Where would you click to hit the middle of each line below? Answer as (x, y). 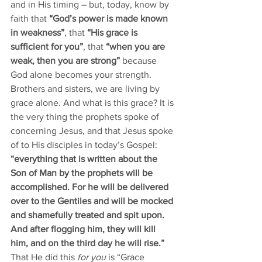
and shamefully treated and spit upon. (89, 215)
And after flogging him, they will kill (84, 229)
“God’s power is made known (110, 18)
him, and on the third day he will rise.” (87, 243)
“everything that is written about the (85, 159)
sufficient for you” (47, 46)
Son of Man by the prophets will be (83, 173)
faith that (30, 18)
